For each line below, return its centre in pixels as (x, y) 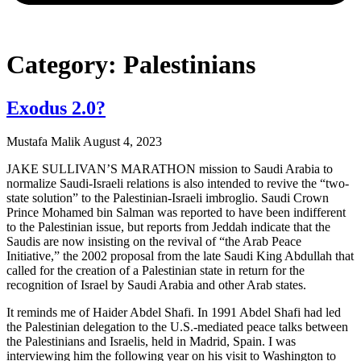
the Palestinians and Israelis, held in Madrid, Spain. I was (151, 342)
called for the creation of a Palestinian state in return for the (156, 271)
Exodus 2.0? (56, 108)
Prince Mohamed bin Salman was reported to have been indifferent (176, 213)
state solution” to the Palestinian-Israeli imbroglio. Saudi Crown (168, 198)
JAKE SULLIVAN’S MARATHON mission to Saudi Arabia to (170, 169)
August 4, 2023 (122, 142)
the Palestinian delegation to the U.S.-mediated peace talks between (177, 327)
